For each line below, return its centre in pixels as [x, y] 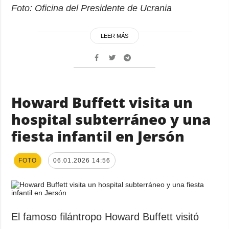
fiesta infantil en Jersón [98, 136]
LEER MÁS [114, 36]
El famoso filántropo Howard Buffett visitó [105, 216]
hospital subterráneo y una [111, 119]
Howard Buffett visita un [102, 102]
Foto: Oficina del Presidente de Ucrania [92, 8]
